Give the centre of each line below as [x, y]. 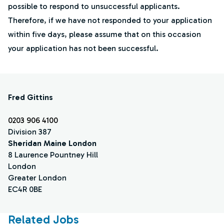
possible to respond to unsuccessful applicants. [94, 6]
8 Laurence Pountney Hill [53, 155]
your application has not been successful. [83, 48]
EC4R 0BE [25, 189]
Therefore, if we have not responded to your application [110, 20]
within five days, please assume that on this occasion [104, 34]
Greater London [37, 178]
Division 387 [30, 132]
